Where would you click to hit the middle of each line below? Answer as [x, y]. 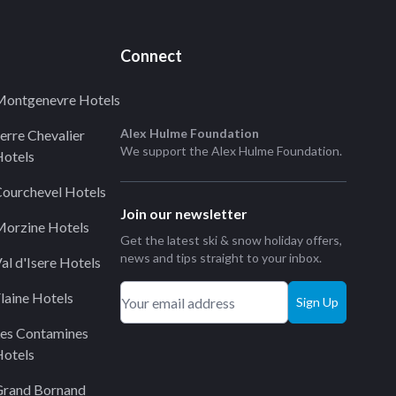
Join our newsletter [184, 213]
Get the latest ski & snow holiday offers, [231, 240]
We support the [166, 151]
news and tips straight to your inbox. [221, 258]
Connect [151, 56]
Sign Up [317, 302]
